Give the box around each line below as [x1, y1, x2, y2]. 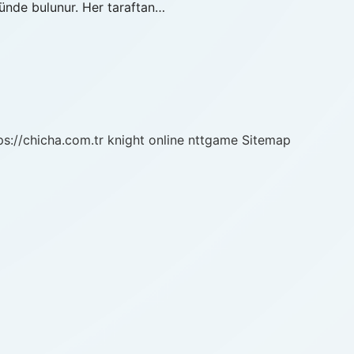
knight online [107, 132, 184, 148]
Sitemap [242, 132, 291, 148]
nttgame [188, 132, 238, 148]
